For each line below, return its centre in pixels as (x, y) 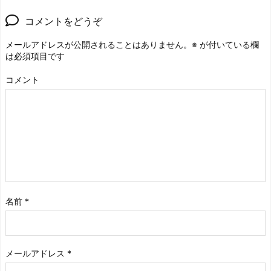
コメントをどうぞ (64, 21)
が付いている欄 (228, 45)
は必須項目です (35, 56)
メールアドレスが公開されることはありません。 (99, 45)
